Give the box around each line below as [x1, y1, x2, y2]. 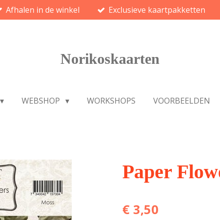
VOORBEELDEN [153, 95, 210, 106]
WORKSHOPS [86, 95, 136, 106]
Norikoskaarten [60, 51, 160, 67]
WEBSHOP [22, 95, 62, 106]
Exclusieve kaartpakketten [108, 4, 205, 15]
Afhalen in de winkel [6, 4, 80, 15]
